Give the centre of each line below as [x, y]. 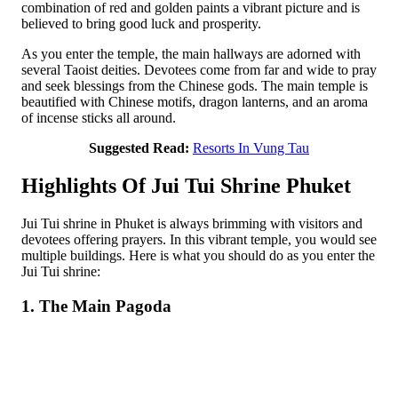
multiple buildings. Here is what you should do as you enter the [198, 256]
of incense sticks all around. [99, 118]
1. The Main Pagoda [96, 306]
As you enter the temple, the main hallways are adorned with [191, 54]
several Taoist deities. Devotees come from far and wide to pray [199, 70]
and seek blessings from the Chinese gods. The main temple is [195, 86]
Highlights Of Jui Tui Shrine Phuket [186, 186]
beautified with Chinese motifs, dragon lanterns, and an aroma [195, 102]
